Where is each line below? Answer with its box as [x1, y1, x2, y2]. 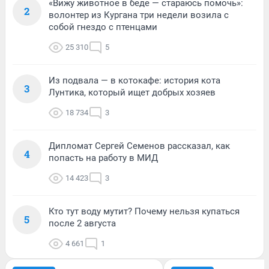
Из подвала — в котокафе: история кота [49, 74, 220, 86]
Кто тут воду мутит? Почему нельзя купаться [49, 205, 240, 217]
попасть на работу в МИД [49, 152, 158, 163]
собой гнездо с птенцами [49, 21, 157, 32]
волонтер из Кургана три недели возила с [49, 9, 229, 20]
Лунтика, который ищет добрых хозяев [49, 86, 216, 98]
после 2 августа [49, 217, 116, 229]
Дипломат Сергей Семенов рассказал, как [49, 140, 230, 151]
